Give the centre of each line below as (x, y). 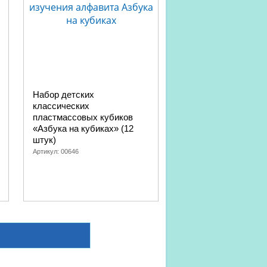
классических (61, 106)
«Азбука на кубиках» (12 (83, 128)
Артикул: (47, 151)
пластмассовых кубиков (83, 117)
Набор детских (63, 94)
